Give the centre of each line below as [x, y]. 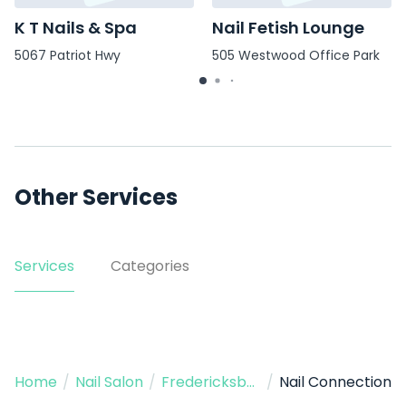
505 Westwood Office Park [296, 56]
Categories [150, 266]
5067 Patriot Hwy [68, 56]
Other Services [96, 197]
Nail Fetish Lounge [288, 28]
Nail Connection [335, 382]
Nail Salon [109, 382]
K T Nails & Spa [76, 28]
